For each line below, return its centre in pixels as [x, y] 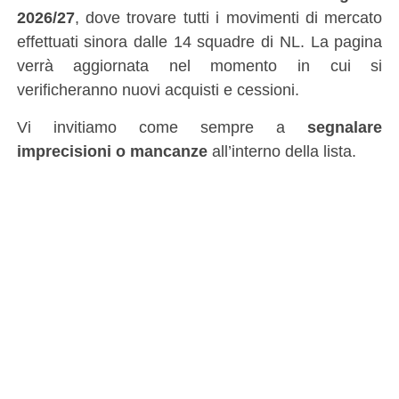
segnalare [345, 126]
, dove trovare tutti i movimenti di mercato [228, 17]
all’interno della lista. [281, 151]
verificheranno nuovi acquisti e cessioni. [158, 89]
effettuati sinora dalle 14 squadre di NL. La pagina [199, 41]
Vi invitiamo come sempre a [162, 126]
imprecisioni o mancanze [112, 151]
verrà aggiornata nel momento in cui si [199, 65]
